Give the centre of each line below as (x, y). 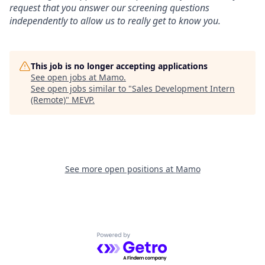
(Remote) (48, 100)
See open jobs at (65, 77)
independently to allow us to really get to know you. (115, 21)
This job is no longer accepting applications (119, 66)
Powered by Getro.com (148, 239)
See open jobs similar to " (81, 89)
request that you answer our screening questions (109, 8)
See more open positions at (120, 169)
